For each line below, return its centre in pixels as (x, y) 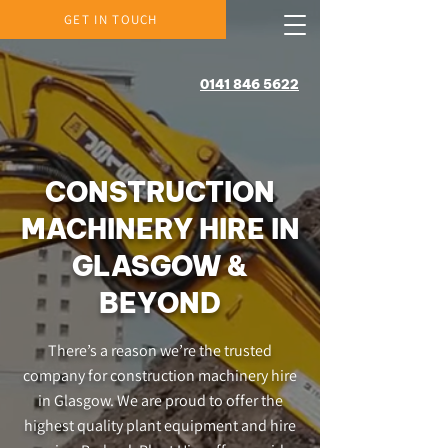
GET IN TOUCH (111, 19)
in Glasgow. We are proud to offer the (160, 400)
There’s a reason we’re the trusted (160, 350)
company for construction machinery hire (160, 375)
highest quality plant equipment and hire (160, 425)
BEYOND (160, 303)
